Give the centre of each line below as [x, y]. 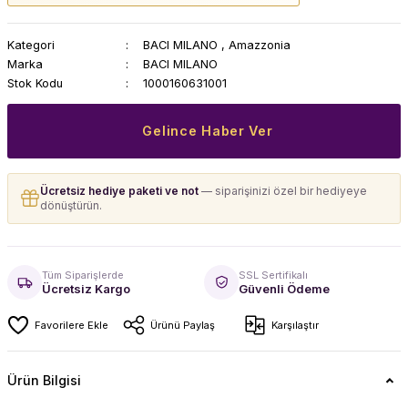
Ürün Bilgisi [44, 380]
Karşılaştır [295, 325]
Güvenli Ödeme [284, 288]
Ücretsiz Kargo [86, 288]
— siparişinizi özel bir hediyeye [283, 191]
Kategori [31, 45]
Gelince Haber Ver [208, 131]
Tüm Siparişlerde [83, 275]
